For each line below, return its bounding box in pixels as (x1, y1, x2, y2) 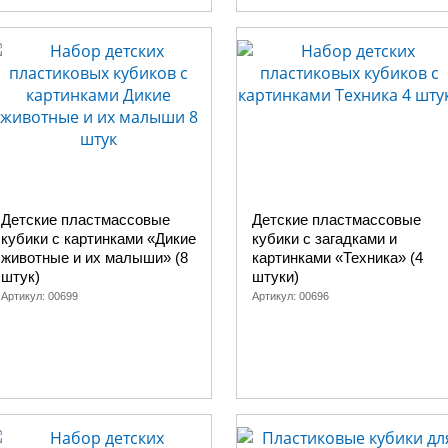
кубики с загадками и (252, 230, 397, 247)
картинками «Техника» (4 (252, 249, 423, 266)
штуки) (252, 268, 299, 285)
